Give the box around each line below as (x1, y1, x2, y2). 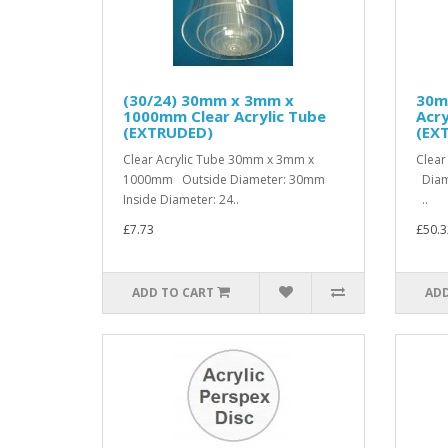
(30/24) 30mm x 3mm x (123, 90, 294, 110)
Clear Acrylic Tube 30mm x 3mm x (123, 151, 314, 168)
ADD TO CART (132, 284, 215, 301)
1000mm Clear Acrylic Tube (123, 106, 326, 126)
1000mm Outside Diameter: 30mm (123, 171, 325, 188)
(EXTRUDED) (123, 122, 213, 142)
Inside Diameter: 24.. (123, 191, 239, 208)
